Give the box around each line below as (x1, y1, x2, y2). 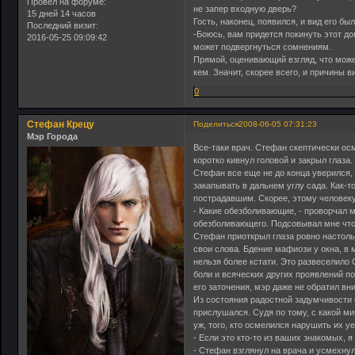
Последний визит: (27, 21, 98, 31)
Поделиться (193, 120, 239, 129)
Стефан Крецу (27, 119, 94, 131)
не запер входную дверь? (193, 4, 297, 14)
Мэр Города (27, 132, 78, 142)
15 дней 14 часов (27, 9, 96, 19)
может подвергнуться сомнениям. (193, 42, 332, 52)
